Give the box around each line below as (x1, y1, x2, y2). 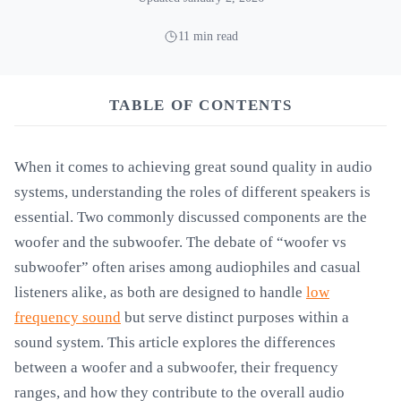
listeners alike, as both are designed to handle (14, 284, 306, 301)
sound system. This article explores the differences (14, 334, 336, 351)
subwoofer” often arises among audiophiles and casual (14, 259, 361, 276)
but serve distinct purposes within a (121, 309, 349, 326)
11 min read (177, 30, 238, 43)
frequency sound (14, 309, 121, 326)
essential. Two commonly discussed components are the (14, 209, 367, 226)
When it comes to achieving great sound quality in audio (14, 158, 372, 175)
